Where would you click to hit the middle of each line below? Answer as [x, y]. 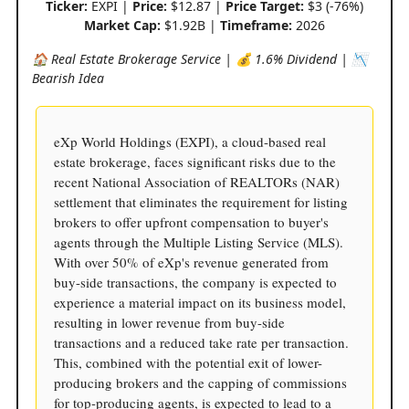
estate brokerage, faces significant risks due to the [195, 162]
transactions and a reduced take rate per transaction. [201, 343]
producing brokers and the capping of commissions [200, 383]
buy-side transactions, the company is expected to [195, 283]
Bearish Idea [68, 79]
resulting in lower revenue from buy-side [169, 323]
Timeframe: [256, 26]
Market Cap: [122, 26]
